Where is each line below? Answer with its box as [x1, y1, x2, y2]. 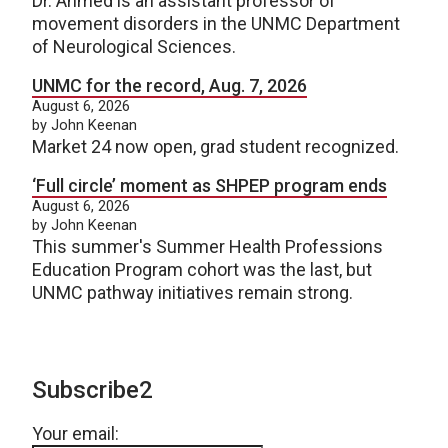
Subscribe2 [32, 375, 153, 404]
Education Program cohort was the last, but [32, 258, 372, 280]
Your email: [32, 422, 119, 444]
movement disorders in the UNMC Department [32, 12, 400, 34]
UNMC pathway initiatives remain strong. [32, 281, 353, 303]
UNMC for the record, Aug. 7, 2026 [32, 74, 307, 96]
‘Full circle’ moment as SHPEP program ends [32, 174, 387, 196]
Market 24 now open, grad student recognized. [32, 135, 399, 157]
